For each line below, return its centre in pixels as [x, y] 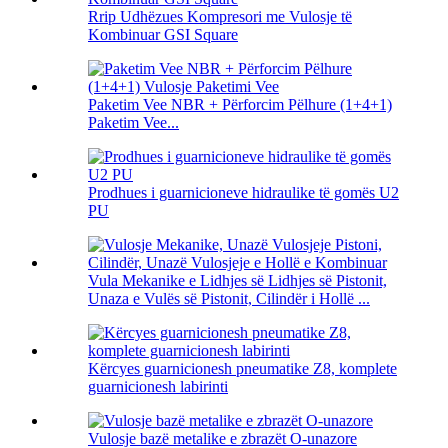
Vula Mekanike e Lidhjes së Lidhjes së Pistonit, [237, 281]
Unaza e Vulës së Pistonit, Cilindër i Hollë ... [229, 299]
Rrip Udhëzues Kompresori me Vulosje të [220, 17]
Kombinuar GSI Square [163, 35]
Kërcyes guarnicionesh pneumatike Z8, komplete [242, 369]
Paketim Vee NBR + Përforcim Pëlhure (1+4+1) [240, 105]
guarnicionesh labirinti [158, 387]
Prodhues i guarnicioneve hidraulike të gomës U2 [243, 193]
